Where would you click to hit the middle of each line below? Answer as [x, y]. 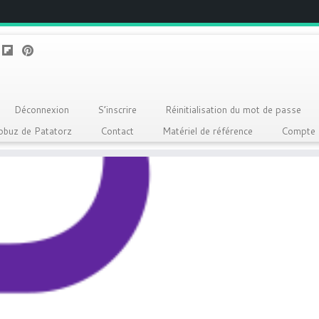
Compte [298, 131]
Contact [117, 131]
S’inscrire [117, 110]
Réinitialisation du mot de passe [233, 110]
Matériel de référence [207, 131]
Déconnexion [41, 110]
